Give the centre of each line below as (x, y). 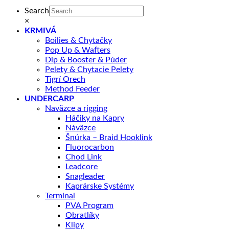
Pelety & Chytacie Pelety (89, 70)
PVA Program (89, 206)
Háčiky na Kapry (95, 118)
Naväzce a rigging (76, 109)
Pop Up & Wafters (78, 50)
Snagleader (85, 177)
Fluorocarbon (90, 147)
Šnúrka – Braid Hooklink (109, 138)
